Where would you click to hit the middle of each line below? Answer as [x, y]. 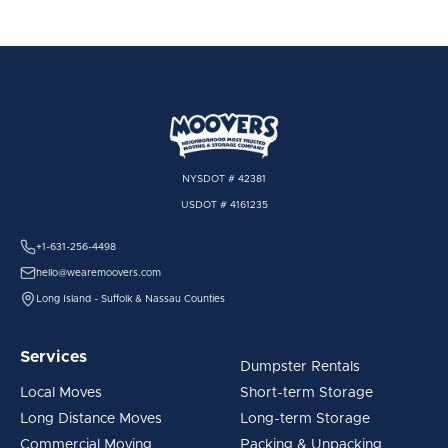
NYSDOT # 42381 [224, 179]
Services [53, 357]
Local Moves [61, 393]
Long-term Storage [305, 419]
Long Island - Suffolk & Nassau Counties [130, 299]
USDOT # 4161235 [224, 205]
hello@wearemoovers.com [98, 273]
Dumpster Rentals [300, 367]
